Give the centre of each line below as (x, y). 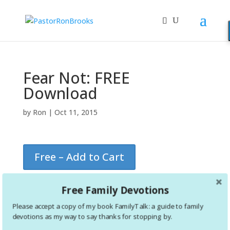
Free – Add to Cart (79, 157)
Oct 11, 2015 (76, 112)
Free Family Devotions (115, 190)
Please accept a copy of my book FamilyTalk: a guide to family (108, 206)
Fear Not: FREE (76, 78)
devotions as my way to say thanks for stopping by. (92, 217)
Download (60, 93)
